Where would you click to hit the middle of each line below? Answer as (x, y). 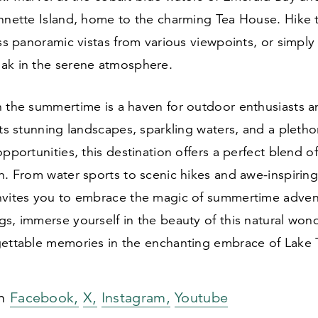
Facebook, (44, 298)
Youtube (202, 298)
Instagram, (136, 298)
